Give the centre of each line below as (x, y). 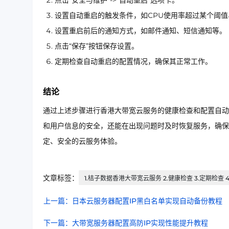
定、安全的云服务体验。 (82, 141)
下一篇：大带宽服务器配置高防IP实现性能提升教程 (126, 223)
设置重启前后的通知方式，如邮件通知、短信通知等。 (141, 31)
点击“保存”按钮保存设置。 (97, 46)
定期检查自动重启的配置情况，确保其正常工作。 (133, 61)
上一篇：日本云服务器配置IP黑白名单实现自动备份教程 (133, 201)
